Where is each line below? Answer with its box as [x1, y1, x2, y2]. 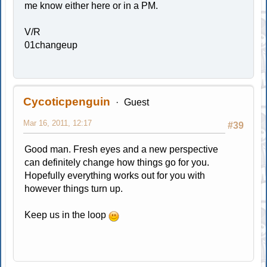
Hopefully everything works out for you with [24, 170, 206, 181]
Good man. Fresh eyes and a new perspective [24, 144, 219, 155]
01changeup [24, 40, 78, 51]
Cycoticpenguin [23, 95, 111, 108]
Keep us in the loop [24, 210, 109, 221]
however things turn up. [24, 184, 123, 194]
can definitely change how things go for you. [24, 157, 210, 168]
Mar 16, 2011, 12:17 [23, 119, 92, 128]
